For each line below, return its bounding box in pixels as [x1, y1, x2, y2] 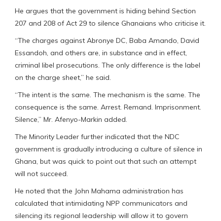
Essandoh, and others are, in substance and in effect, [15, 48, 187, 58]
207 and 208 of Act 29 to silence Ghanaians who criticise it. [15, 19, 206, 28]
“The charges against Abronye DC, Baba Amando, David [15, 36, 199, 45]
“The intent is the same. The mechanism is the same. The [15, 90, 200, 100]
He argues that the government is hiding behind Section [15, 6, 196, 16]
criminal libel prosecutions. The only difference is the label [15, 61, 200, 70]
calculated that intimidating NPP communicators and [15, 199, 187, 208]
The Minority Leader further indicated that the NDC [15, 132, 180, 142]
